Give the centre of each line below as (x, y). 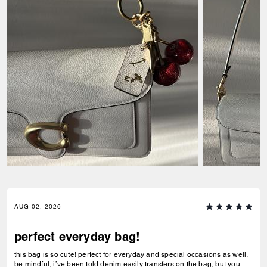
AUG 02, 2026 (38, 207)
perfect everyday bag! (77, 237)
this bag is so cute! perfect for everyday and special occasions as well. (131, 255)
